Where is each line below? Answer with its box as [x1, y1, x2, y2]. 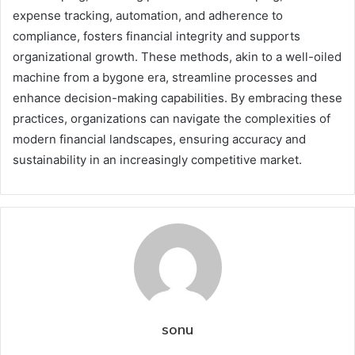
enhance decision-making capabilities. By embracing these [13, 90, 342, 105]
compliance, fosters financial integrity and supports [13, 28, 300, 44]
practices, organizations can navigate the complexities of [13, 110, 330, 126]
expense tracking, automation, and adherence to [13, 7, 283, 23]
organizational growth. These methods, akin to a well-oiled [13, 48, 342, 64]
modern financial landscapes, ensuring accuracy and [13, 131, 306, 147]
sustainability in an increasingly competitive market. [13, 151, 302, 167]
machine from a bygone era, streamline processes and [13, 69, 317, 85]
